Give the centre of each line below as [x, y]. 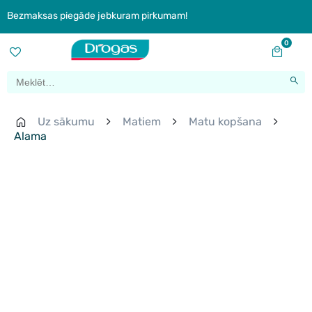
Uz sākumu [66, 122]
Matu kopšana [225, 122]
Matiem [142, 122]
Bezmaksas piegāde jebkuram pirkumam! [97, 16]
